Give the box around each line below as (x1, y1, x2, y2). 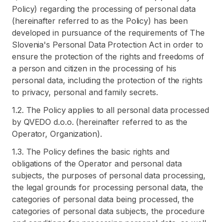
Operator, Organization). (12, 129, 102, 139)
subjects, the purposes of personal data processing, (12, 170, 206, 180)
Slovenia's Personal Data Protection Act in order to (12, 40, 203, 50)
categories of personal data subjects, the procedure (12, 206, 205, 216)
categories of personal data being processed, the (12, 194, 194, 204)
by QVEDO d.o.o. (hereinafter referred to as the (12, 117, 188, 127)
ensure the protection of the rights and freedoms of (12, 52, 204, 61)
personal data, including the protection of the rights (12, 75, 203, 85)
